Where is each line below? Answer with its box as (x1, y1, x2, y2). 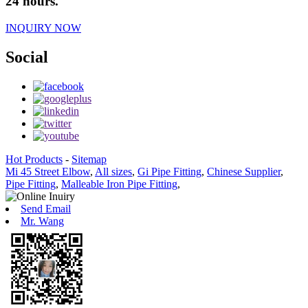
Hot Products (5, 153, 63, 165)
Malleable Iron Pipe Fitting (61, 177, 177, 190)
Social (5, 47, 48, 66)
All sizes (95, 165, 132, 177)
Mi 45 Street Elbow (5, 165, 90, 177)
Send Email (21, 202, 71, 214)
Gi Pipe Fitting (137, 165, 201, 177)
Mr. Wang (21, 214, 64, 227)
